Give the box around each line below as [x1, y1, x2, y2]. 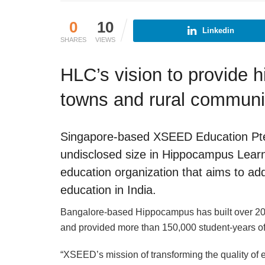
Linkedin [202, 25, 234, 35]
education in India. [60, 183, 156, 197]
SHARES [60, 35, 86, 43]
